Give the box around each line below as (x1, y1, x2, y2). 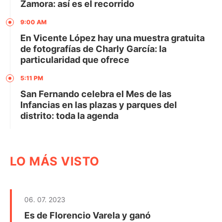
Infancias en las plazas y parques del (20, 100, 177, 111)
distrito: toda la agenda (20, 111, 118, 121)
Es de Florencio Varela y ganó (24, 210, 151, 221)
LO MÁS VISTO (10, 154, 100, 169)
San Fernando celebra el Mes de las (20, 89, 171, 100)
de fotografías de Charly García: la (20, 44, 166, 55)
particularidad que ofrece (20, 55, 129, 65)
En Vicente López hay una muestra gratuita (20, 33, 205, 44)
